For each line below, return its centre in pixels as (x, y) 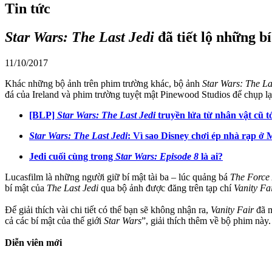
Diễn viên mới (33, 242)
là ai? (211, 156)
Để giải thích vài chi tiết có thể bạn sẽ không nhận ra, (108, 209)
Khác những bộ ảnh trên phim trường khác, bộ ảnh (104, 83)
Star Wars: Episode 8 (157, 156)
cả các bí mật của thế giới (54, 220)
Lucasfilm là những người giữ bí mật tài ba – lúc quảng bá (117, 177)
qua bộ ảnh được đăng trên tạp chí (167, 188)
